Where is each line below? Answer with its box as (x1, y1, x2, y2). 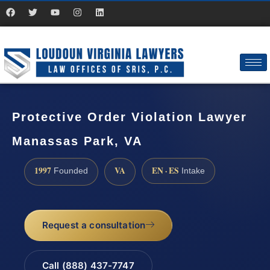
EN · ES (152, 164, 179, 177)
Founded (51, 166, 88, 175)
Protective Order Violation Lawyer (12, 110, 247, 124)
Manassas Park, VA (12, 134, 142, 148)
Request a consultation (42, 219, 146, 231)
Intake (179, 166, 205, 175)
